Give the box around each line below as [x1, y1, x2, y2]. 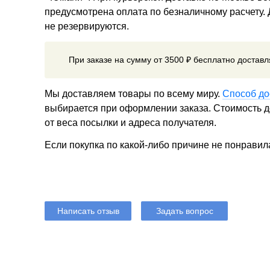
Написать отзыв [57, 206, 119, 216]
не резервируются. [45, 21, 129, 32]
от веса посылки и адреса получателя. [45, 117, 216, 128]
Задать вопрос [155, 206, 213, 216]
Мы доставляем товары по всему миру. [45, 88, 222, 99]
